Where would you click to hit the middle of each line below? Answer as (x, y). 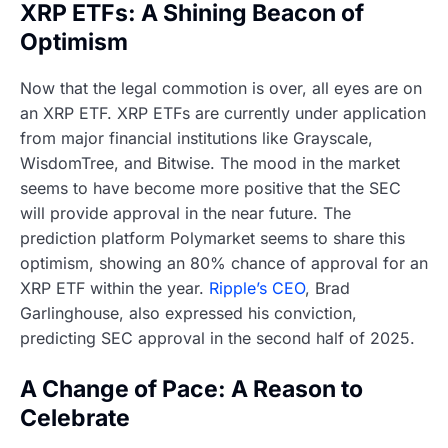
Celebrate (75, 417)
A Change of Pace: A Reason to (191, 388)
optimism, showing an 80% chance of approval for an (224, 262)
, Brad (327, 287)
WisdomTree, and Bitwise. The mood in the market (210, 162)
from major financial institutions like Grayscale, (196, 137)
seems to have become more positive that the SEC (210, 187)
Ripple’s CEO (257, 287)
